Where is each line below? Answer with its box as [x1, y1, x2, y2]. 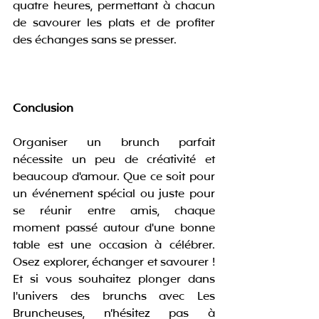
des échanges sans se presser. [13, 32, 177, 50]
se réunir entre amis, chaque [13, 203, 215, 221]
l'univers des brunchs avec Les [13, 288, 215, 306]
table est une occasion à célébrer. [13, 237, 215, 255]
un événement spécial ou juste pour [13, 186, 215, 204]
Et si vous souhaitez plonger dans [13, 271, 215, 289]
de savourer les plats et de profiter [13, 15, 215, 33]
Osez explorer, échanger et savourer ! [13, 254, 215, 272]
